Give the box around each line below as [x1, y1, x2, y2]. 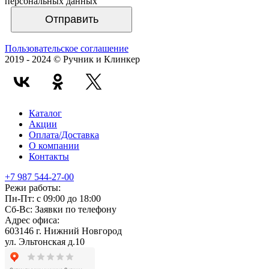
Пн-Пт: [5, 193, 34, 204]
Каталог [29, 107, 62, 118]
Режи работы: [5, 182, 61, 193]
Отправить [44, 13, 98, 25]
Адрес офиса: [5, 214, 59, 225]
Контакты [29, 151, 69, 162]
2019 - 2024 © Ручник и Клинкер [5, 53, 140, 64]
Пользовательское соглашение [5, 43, 128, 53]
